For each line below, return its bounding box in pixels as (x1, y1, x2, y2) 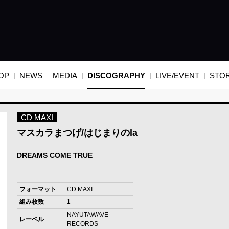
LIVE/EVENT (155, 71, 199, 80)
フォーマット (19, 186, 56, 193)
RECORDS (66, 220, 98, 228)
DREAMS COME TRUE (16, 151, 93, 160)
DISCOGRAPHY (87, 71, 145, 80)
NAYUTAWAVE (66, 211, 108, 219)
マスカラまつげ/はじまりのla (16, 128, 138, 139)
